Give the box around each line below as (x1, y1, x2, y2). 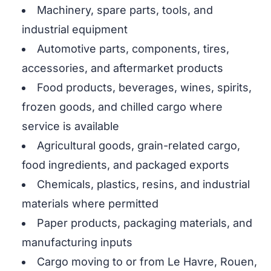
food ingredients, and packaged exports (22, 158, 229, 172)
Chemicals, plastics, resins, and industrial (37, 178, 250, 191)
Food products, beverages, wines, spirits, (37, 81, 252, 94)
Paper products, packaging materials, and (37, 217, 252, 230)
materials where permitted (22, 197, 158, 211)
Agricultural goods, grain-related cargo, (37, 139, 240, 152)
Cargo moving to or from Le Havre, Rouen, (37, 255, 257, 269)
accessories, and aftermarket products (22, 62, 223, 75)
